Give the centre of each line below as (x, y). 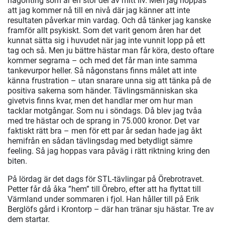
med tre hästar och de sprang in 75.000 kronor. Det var (103, 121)
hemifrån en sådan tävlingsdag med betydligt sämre (100, 141)
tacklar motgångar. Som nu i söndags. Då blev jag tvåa (105, 111)
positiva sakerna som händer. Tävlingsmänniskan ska (103, 91)
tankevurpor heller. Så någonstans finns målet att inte (102, 71)
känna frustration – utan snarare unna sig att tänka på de (109, 81)
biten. (17, 161)
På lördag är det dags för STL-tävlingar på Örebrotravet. (106, 179)
